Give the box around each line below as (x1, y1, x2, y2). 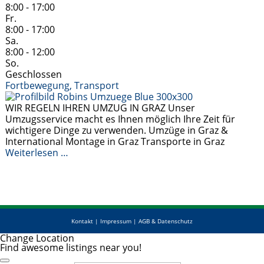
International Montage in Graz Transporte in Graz (5, 135, 225, 148)
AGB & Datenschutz (138, 217, 193, 225)
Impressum (100, 217, 131, 225)
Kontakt (71, 217, 93, 225)
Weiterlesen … (5, 146, 69, 159)
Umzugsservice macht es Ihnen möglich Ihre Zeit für (5, 113, 236, 126)
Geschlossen (5, 68, 62, 81)
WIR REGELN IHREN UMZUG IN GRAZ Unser (5, 101, 196, 114)
